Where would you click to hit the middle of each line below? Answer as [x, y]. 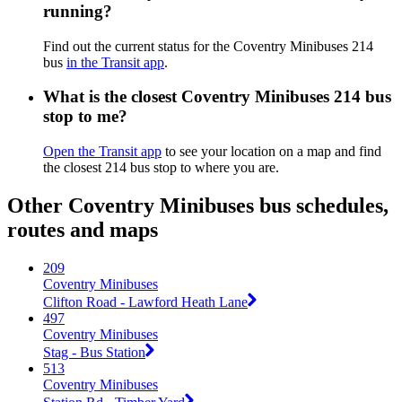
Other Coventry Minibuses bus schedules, [198, 206]
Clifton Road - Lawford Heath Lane [145, 301]
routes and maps [83, 230]
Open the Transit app [102, 152]
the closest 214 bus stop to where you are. [161, 168]
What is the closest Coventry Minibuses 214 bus [217, 97]
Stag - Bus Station [94, 352]
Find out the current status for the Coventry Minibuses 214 [208, 46]
